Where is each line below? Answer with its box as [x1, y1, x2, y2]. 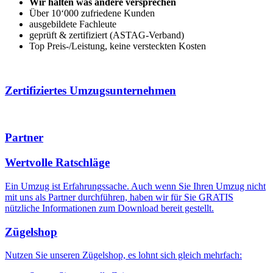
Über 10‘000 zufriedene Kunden [29, 8, 155, 19]
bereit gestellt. [158, 202, 214, 213]
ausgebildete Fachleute [29, 19, 116, 30]
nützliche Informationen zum [5, 202, 118, 213]
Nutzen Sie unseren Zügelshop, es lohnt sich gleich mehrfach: [5, 250, 242, 261]
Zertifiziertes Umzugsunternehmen [5, 83, 176, 97]
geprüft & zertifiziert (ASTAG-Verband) [29, 30, 184, 41]
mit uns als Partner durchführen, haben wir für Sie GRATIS [5, 191, 233, 202]
